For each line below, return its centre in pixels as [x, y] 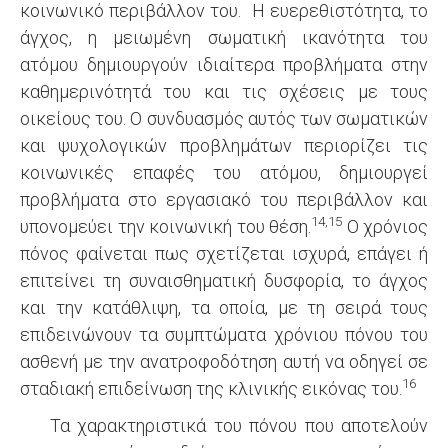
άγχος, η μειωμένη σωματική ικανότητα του [224, 37]
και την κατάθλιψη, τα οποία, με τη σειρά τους [224, 307]
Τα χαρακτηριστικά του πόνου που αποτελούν [239, 425]
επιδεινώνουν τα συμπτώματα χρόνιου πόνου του [224, 334]
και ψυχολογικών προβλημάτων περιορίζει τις [224, 145]
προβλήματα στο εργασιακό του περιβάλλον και [224, 199]
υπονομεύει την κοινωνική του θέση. [165, 226]
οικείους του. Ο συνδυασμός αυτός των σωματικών [224, 118]
